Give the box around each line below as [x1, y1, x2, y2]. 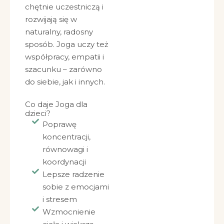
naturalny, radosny [25, 26, 93, 36]
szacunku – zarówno [25, 64, 102, 74]
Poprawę [42, 119, 76, 129]
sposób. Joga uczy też [25, 39, 108, 49]
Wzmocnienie [42, 206, 95, 216]
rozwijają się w [25, 14, 77, 24]
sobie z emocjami [42, 181, 109, 191]
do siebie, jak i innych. [25, 76, 105, 86]
